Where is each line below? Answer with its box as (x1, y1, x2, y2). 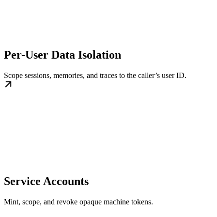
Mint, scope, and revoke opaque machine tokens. (4, 197, 153, 206)
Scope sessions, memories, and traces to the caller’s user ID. (4, 71, 186, 79)
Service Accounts (4, 174, 89, 187)
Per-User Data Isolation (4, 48, 121, 61)
